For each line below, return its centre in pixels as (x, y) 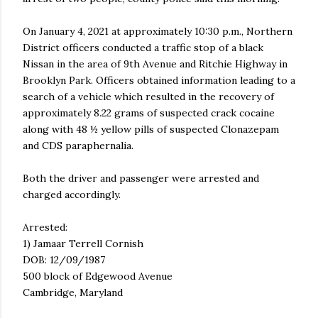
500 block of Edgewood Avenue (99, 276)
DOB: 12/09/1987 (64, 260)
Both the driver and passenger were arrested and (141, 178)
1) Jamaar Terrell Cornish (84, 243)
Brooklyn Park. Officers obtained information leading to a (159, 80)
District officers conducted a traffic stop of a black (143, 48)
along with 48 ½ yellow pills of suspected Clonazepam (151, 129)
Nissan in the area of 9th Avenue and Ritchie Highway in (155, 64)
